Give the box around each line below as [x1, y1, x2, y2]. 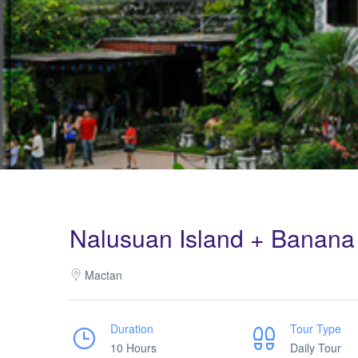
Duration [110, 320, 153, 336]
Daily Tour [290, 340, 341, 356]
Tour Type [290, 320, 341, 336]
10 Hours [110, 340, 157, 356]
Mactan [85, 267, 122, 283]
